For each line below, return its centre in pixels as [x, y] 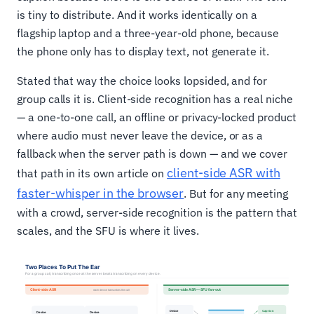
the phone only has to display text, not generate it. [143, 51]
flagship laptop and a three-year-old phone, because [148, 33]
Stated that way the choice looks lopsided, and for [142, 81]
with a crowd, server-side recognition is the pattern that [157, 212]
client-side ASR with [224, 173]
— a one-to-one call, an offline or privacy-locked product [157, 117]
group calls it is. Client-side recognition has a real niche [155, 99]
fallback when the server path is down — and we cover [152, 153]
